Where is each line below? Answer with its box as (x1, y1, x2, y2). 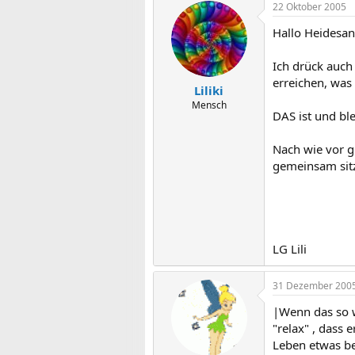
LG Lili (273, 240, 307, 257)
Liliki (194, 82, 223, 98)
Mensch (191, 98, 227, 112)
